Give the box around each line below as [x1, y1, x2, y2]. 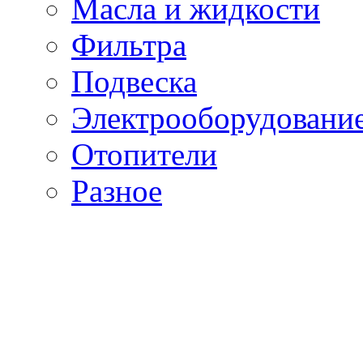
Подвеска [71, 64, 197, 100]
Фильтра [71, 28, 186, 63]
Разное [71, 173, 162, 209]
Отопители [71, 137, 217, 173]
